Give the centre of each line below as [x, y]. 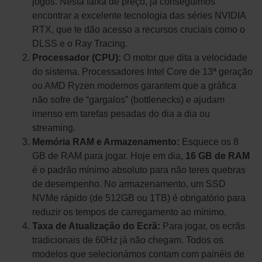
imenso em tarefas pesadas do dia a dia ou [121, 114]
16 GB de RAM [218, 156]
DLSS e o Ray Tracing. [80, 44]
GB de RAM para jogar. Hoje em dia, [109, 156]
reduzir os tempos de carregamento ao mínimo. [129, 212]
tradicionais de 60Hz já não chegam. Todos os [128, 240]
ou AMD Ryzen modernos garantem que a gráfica [134, 86]
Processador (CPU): [77, 58]
